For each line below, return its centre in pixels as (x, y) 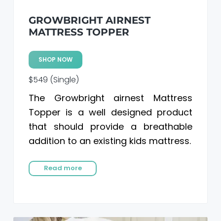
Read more (63, 168)
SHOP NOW (55, 59)
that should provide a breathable (110, 126)
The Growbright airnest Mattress (110, 98)
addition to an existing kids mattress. (110, 141)
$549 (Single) (54, 79)
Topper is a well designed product (110, 112)
